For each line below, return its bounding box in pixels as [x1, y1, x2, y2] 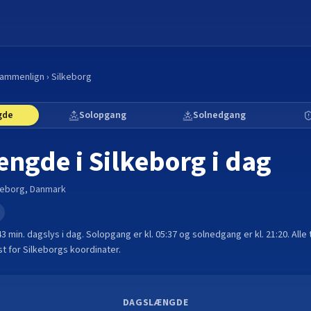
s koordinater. [63, 243, 121, 257]
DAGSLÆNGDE [122, 296, 189, 310]
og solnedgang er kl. [179, 228, 266, 242]
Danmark [30, 183, 66, 196]
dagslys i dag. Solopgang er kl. [25, 228, 155, 242]
